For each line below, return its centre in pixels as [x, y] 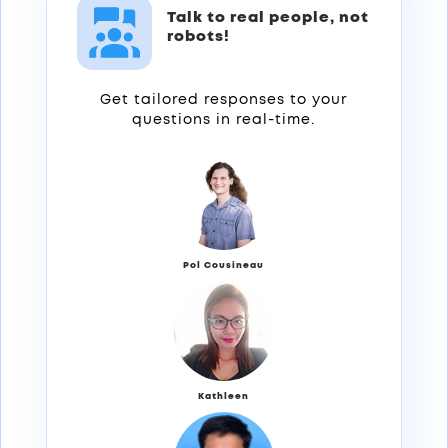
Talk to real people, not [267, 18]
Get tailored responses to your [224, 100]
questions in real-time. [224, 120]
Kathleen [224, 397]
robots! [198, 37]
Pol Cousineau [224, 266]
